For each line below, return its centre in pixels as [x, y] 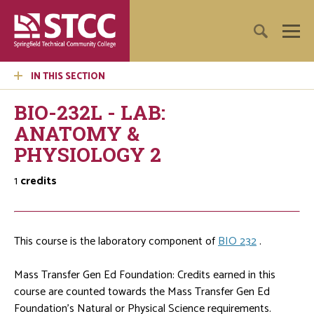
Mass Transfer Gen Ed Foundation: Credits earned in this [145, 275]
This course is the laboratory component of [116, 241]
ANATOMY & [77, 133]
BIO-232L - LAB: [90, 112]
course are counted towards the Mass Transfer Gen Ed [142, 292]
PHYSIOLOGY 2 [88, 154]
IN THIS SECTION [68, 76]
